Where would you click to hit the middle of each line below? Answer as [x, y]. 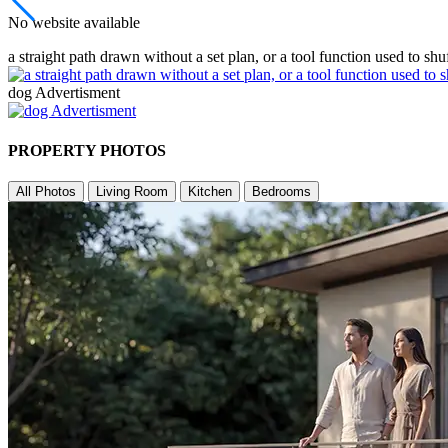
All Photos [46, 191]
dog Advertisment [64, 93]
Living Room [132, 191]
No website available [74, 23]
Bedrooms [281, 191]
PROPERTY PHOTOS [87, 150]
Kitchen [210, 191]
